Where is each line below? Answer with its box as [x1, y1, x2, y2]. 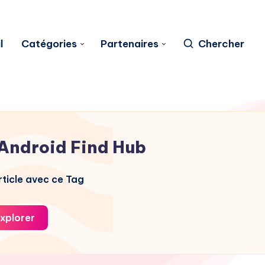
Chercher [198, 37, 244, 50]
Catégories [21, 37, 77, 50]
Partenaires [101, 37, 159, 50]
